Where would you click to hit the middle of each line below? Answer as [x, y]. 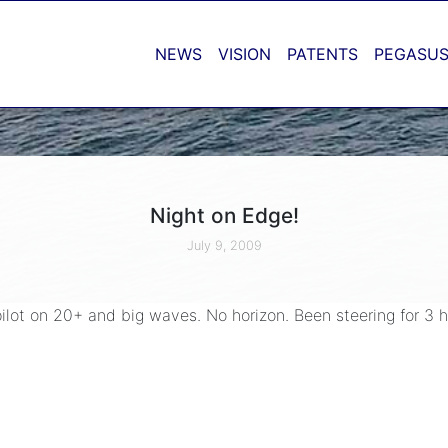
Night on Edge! [224, 215]
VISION [244, 53]
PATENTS [322, 53]
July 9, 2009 [224, 245]
